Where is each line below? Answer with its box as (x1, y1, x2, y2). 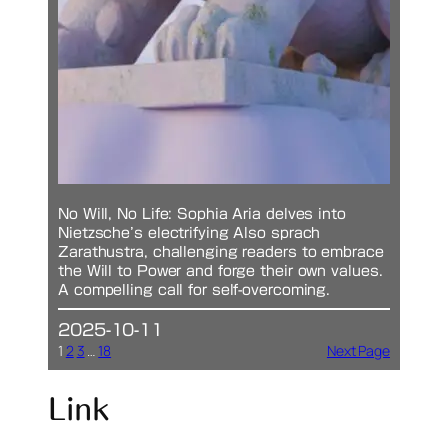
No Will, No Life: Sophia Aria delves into (58, 207, 346, 222)
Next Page (326, 340, 390, 360)
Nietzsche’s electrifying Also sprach (58, 226, 321, 241)
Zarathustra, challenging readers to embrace (58, 245, 384, 260)
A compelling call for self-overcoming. (58, 283, 331, 298)
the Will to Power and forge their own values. (58, 264, 383, 279)
